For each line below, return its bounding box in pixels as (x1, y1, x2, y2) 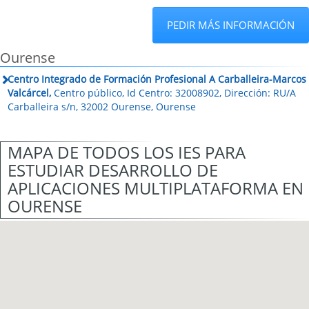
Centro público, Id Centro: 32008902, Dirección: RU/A (51, 86, 297, 99)
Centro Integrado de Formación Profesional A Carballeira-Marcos (8, 72, 307, 86)
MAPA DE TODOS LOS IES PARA (8, 141, 246, 163)
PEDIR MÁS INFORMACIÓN (167, 18, 295, 32)
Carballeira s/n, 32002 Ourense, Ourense (8, 100, 197, 113)
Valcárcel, (8, 86, 52, 99)
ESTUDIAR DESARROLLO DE (8, 159, 218, 181)
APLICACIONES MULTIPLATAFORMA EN (8, 177, 303, 199)
